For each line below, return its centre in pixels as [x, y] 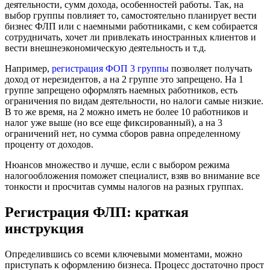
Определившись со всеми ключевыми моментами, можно [124, 254]
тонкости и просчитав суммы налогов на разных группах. [124, 186]
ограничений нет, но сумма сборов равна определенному [123, 133]
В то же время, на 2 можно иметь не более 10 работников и [127, 111]
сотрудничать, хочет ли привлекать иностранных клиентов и [130, 37]
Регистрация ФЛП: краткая [97, 212]
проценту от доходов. [49, 144]
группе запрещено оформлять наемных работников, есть [121, 90]
